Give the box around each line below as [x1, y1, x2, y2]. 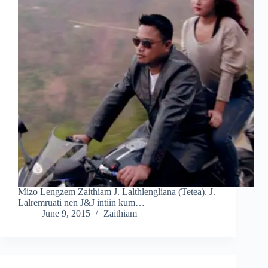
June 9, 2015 [42, 208, 90, 219]
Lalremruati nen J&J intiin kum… [18, 197, 145, 208]
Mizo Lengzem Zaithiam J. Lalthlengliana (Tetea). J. [18, 187, 215, 197]
